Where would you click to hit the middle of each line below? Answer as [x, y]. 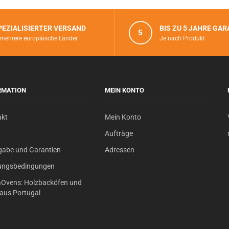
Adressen [120, 150]
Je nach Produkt [182, 38]
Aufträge [119, 133]
